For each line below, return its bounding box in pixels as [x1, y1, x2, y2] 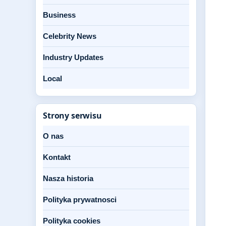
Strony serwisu [43, 110, 102, 121]
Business [43, 11, 76, 19]
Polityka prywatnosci [43, 195, 117, 204]
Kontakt [43, 153, 71, 161]
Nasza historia [43, 174, 93, 183]
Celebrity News [43, 32, 96, 40]
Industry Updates [43, 53, 103, 62]
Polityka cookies [43, 216, 100, 225]
